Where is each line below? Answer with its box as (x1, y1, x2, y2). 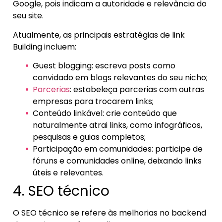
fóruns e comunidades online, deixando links (33, 155, 202, 167)
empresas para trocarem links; (33, 96, 154, 108)
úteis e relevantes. (33, 167, 104, 179)
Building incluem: (13, 41, 76, 53)
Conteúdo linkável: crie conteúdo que (33, 108, 177, 119)
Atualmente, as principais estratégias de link (13, 29, 185, 41)
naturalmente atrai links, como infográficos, (33, 119, 202, 131)
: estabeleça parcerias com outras (70, 84, 204, 96)
